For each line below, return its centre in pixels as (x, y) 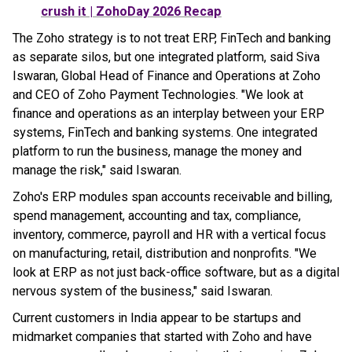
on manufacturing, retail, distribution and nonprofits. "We (165, 253)
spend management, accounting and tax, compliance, (157, 216)
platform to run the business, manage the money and (157, 151)
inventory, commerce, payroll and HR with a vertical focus (169, 235)
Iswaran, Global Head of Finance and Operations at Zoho (167, 76)
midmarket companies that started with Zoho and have (162, 337)
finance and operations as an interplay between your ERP (169, 114)
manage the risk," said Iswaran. (97, 170)
